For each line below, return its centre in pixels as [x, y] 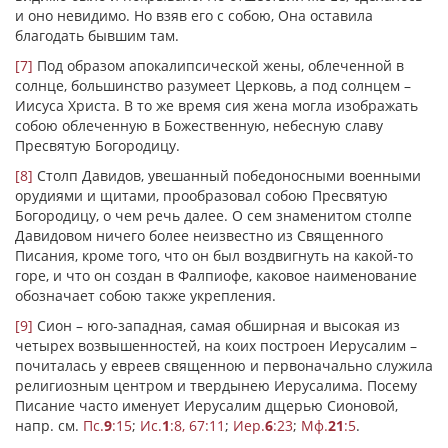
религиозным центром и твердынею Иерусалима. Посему [216, 385]
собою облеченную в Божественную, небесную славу [199, 125]
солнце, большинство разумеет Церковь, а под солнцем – [213, 85]
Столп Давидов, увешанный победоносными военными [227, 175]
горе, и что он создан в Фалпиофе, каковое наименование [216, 275]
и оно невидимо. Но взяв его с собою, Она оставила [194, 15]
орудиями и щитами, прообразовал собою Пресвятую [201, 195]
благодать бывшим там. [97, 35]
